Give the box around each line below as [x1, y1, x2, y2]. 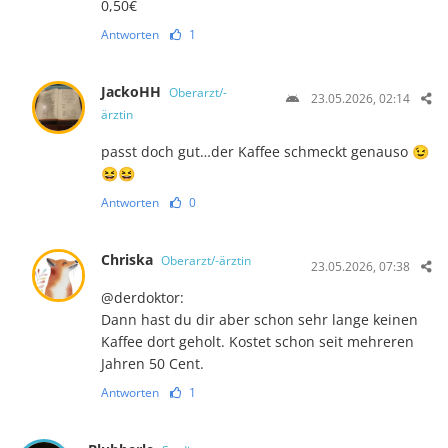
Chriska [101, 249, 158, 269]
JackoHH [101, 81, 166, 101]
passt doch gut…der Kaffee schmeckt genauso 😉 [101, 141, 430, 161]
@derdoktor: [101, 287, 185, 307]
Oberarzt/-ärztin [161, 251, 252, 269]
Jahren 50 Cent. [101, 353, 205, 373]
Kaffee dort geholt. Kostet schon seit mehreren [101, 331, 415, 351]
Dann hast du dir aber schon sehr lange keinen [101, 309, 419, 329]
